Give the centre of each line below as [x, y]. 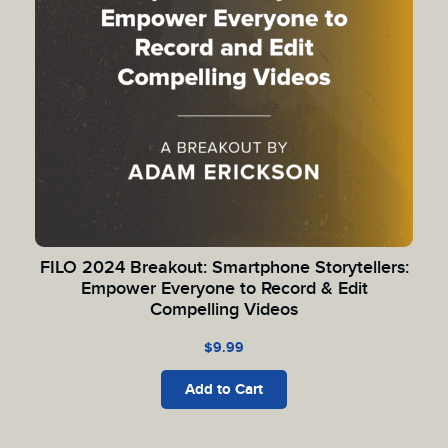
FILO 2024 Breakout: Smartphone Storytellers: [224, 267]
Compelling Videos [224, 309]
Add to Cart [224, 389]
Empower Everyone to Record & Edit [224, 288]
